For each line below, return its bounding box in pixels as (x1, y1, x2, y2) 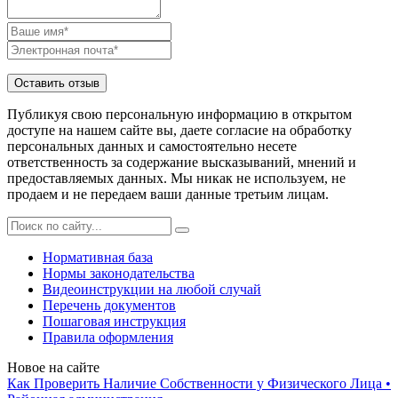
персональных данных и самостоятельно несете (7, 138, 297, 154)
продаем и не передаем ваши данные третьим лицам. (7, 186, 329, 202)
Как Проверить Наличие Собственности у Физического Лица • (7, 375, 391, 391)
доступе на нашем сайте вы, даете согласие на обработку (7, 122, 352, 138)
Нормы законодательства (43, 265, 195, 281)
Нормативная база (43, 249, 153, 265)
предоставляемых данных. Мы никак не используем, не (7, 170, 346, 186)
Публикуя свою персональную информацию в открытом (7, 106, 352, 122)
